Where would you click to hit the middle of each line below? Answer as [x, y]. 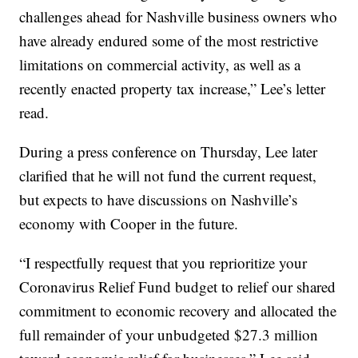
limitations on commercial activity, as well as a [160, 65]
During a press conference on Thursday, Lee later [169, 152]
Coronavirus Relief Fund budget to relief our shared [178, 287]
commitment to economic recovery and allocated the [178, 311]
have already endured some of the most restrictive [169, 41]
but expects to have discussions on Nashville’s [159, 200]
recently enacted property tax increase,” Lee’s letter [173, 89]
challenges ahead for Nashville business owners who [179, 17]
